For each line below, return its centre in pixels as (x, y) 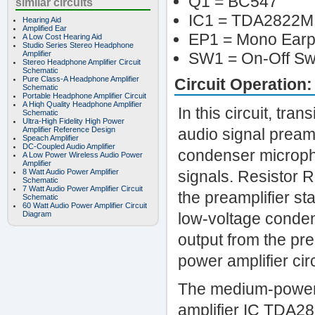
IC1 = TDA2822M (251, 20)
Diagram (37, 214)
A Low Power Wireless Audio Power (83, 155)
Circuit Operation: (243, 84)
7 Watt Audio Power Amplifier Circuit (83, 188)
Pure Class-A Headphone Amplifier (81, 79)
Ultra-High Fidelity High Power (73, 121)
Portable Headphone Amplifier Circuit (84, 96)
